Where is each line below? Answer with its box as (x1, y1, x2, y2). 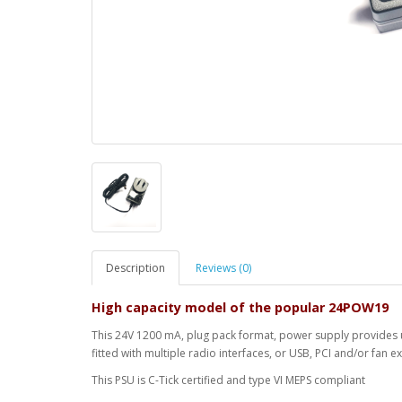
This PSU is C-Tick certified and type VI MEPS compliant (92, 372, 365, 389)
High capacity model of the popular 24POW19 (92, 299, 389, 317)
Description (106, 260, 165, 276)
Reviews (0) (196, 260, 251, 276)
